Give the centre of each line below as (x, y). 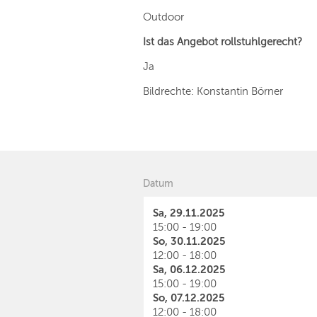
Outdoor (163, 17)
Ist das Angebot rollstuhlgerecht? (223, 42)
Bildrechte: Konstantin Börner (213, 91)
